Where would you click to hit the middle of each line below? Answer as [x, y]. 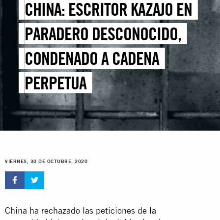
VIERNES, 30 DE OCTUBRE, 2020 [46, 162]
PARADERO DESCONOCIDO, [103, 34]
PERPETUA [56, 83]
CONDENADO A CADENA [92, 58]
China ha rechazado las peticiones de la [81, 210]
